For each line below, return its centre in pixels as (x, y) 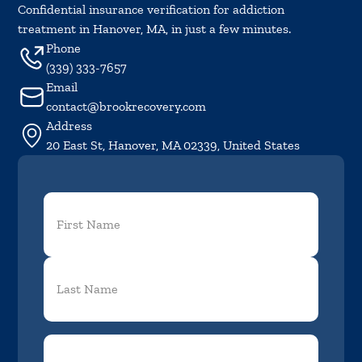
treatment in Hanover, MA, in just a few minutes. (155, 28)
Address (69, 125)
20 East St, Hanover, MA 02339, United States (173, 145)
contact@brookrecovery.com (126, 106)
